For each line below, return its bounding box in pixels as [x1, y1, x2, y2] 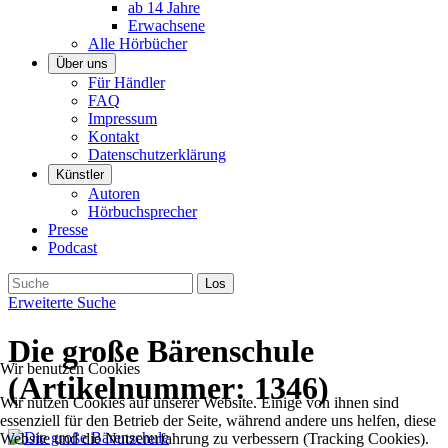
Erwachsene [128, 17, 205, 34]
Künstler [56, 167, 104, 182]
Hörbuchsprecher [88, 203, 197, 220]
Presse [48, 221, 88, 238]
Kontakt [88, 128, 139, 145]
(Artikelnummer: [8, 370, 254, 407]
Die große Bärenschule [8, 333, 314, 370]
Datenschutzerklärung [88, 146, 226, 163]
